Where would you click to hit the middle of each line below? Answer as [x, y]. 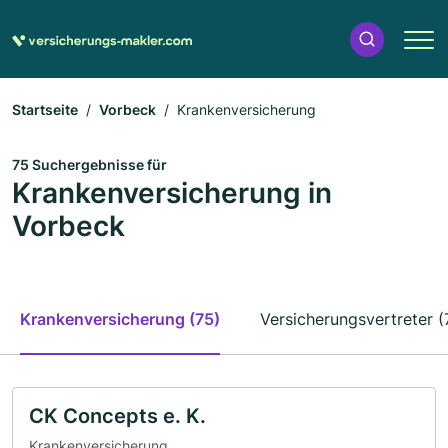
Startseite [45, 109]
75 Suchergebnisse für [89, 164]
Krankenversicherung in [172, 193]
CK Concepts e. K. [117, 416]
